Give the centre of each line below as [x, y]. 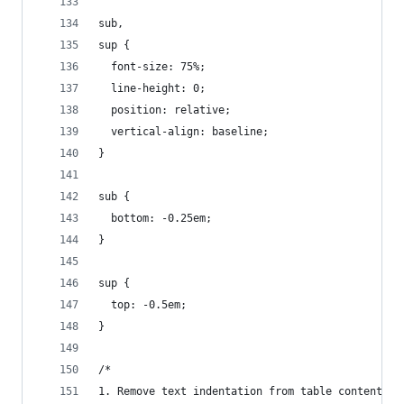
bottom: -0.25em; [155, 218]
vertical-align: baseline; [184, 132]
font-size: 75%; [152, 67]
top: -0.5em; [142, 305]
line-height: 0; [152, 88]
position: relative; [165, 110]
